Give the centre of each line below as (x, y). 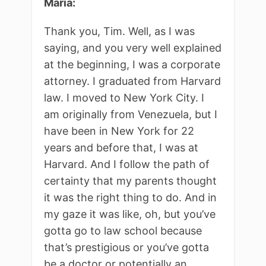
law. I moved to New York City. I (124, 97)
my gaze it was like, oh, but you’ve (130, 214)
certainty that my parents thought (130, 180)
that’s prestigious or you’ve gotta (126, 247)
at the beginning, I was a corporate (132, 64)
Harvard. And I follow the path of (127, 164)
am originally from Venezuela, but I (131, 114)
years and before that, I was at (121, 147)
